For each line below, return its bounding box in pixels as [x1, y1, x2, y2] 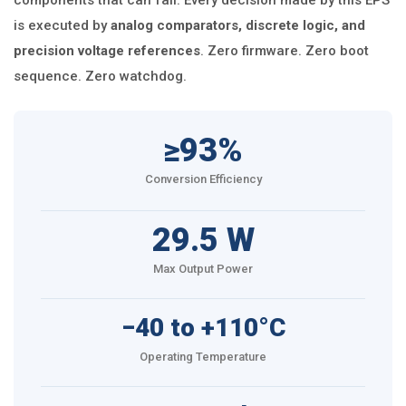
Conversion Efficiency [144, 172, 262, 186]
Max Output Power [153, 262, 253, 275]
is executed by [14, 17, 111, 34]
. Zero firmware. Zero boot [200, 43, 369, 59]
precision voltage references [14, 43, 200, 59]
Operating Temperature [140, 350, 266, 363]
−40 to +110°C [121, 313, 285, 343]
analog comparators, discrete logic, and [111, 17, 365, 34]
